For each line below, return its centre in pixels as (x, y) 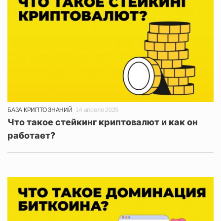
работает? (31, 136)
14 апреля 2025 (97, 110)
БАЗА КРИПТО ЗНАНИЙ (40, 110)
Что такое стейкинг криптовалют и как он (103, 122)
